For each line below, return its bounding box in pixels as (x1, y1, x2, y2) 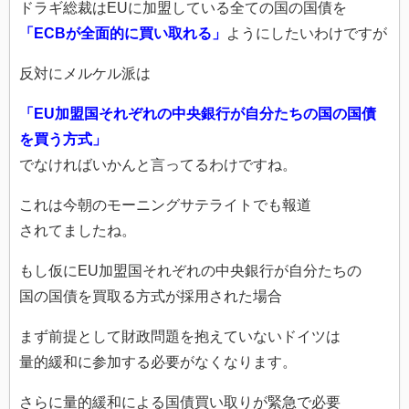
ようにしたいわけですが (226, 26, 387, 42)
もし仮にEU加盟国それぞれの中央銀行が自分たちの (19, 263, 362, 279)
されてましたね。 (19, 223, 136, 239)
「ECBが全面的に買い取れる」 (19, 26, 226, 42)
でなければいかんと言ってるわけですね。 (19, 157, 297, 173)
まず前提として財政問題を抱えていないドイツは (19, 329, 341, 345)
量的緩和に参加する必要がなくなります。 (19, 354, 297, 371)
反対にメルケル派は (19, 66, 151, 82)
